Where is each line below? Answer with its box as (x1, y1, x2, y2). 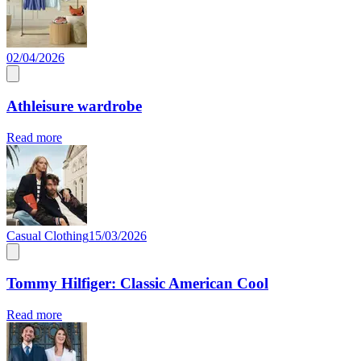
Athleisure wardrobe (6, 97, 142, 114)
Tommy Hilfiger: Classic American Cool (6, 275, 268, 293)
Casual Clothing (6, 228, 89, 243)
